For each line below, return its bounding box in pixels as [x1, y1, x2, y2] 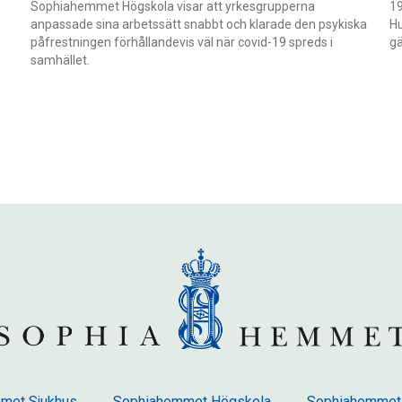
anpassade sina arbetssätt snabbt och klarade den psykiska [30, 16, 367, 31]
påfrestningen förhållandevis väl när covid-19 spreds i [30, 34, 333, 49]
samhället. [30, 52, 90, 67]
